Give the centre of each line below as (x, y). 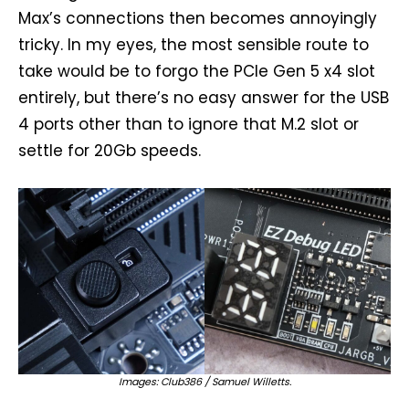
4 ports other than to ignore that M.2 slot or (189, 124)
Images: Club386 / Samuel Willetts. (204, 381)
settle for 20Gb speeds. (110, 150)
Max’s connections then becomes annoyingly (198, 18)
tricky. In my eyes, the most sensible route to (194, 44)
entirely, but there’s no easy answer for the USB (204, 97)
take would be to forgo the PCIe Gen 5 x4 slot (197, 71)
